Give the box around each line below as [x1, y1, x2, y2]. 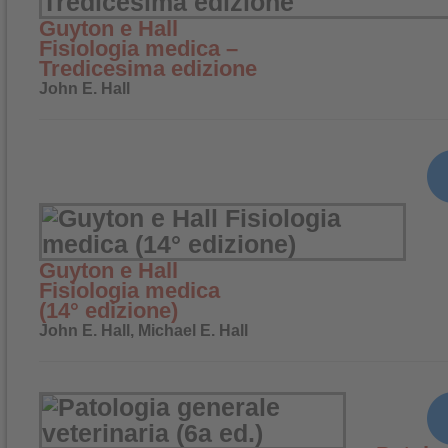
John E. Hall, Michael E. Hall [39, 322, 248, 339]
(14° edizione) [39, 298, 178, 323]
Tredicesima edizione [39, 56, 257, 81]
